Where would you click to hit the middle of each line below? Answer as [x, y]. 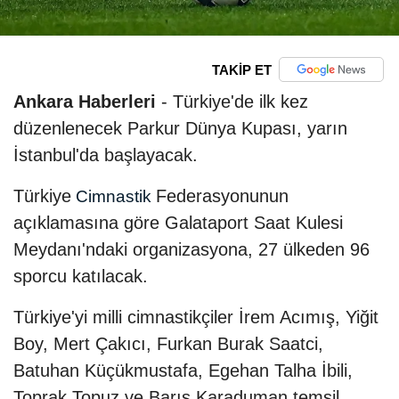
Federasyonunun [222, 196]
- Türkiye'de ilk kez [232, 102]
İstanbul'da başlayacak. [106, 155]
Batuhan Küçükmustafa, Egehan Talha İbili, [183, 371]
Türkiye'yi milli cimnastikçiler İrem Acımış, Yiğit [196, 318]
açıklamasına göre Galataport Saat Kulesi [178, 223]
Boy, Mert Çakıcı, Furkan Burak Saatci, [168, 344]
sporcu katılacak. [81, 277]
